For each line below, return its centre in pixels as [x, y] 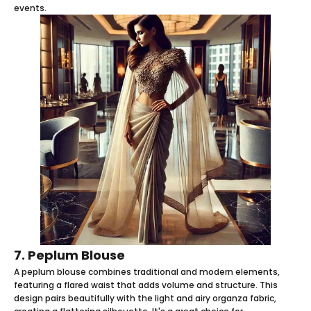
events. [30, 8]
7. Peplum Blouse [69, 255]
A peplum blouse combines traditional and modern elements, [147, 271]
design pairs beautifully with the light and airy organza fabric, [145, 298]
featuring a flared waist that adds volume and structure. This [146, 285]
